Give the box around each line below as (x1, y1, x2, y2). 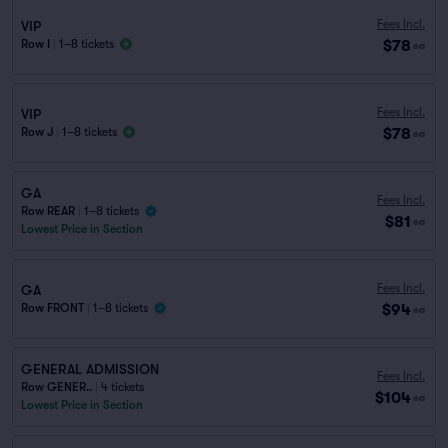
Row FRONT (21, 301, 84, 315)
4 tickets (101, 380, 144, 394)
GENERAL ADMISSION (21, 361, 159, 377)
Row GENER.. (21, 380, 92, 394)
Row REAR (21, 204, 75, 218)
